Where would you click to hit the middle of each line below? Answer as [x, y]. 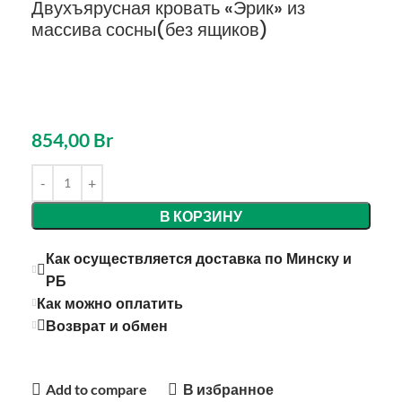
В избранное [228, 389]
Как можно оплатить [110, 303]
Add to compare [97, 389]
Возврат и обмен [107, 326]
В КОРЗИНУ [201, 215]
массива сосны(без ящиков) [150, 30]
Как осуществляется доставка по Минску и [199, 258]
